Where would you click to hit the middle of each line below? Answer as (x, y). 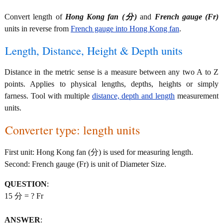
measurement (197, 96)
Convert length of (35, 17)
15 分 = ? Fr (24, 196)
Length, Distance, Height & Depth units (94, 50)
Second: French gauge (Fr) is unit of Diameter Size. (85, 164)
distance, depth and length (133, 96)
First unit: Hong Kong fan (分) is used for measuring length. (99, 152)
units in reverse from (38, 29)
